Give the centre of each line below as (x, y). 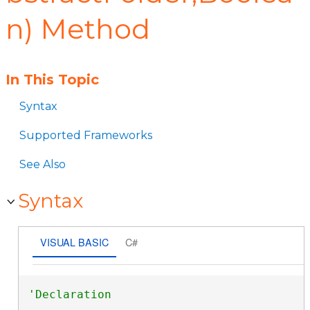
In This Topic (52, 80)
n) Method (78, 29)
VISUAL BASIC (74, 241)
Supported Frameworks (86, 135)
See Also (43, 164)
